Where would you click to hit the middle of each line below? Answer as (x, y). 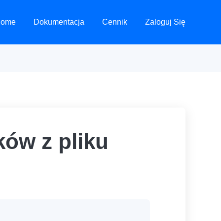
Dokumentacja (59, 22)
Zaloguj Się (165, 22)
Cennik (115, 22)
